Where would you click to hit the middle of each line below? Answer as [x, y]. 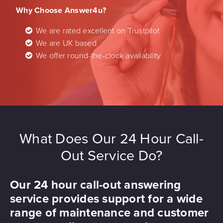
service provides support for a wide [106, 199]
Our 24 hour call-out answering [96, 185]
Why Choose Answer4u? [61, 11]
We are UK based [66, 44]
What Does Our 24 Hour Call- [111, 139]
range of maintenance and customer [110, 213]
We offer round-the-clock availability [99, 56]
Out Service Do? [111, 156]
